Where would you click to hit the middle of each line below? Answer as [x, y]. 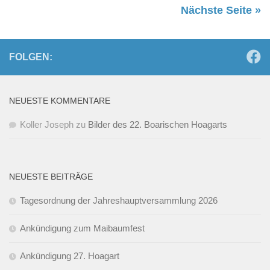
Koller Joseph [47, 125]
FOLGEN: [31, 57]
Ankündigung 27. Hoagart [70, 256]
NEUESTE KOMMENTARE [60, 101]
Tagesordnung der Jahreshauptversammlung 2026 [119, 201]
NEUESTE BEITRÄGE [51, 177]
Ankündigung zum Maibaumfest [82, 228]
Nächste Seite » [221, 11]
